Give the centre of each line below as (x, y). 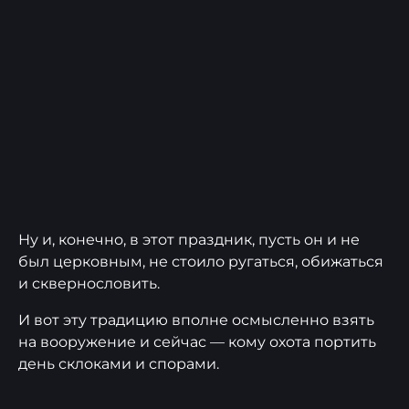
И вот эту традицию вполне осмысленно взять (196, 320)
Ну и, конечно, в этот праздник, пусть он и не (189, 239)
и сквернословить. (89, 283)
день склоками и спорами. (119, 363)
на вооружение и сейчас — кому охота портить (197, 341)
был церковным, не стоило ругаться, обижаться (201, 261)
